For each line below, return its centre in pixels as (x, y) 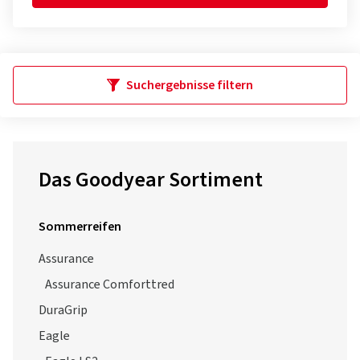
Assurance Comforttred (110, 284)
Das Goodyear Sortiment (151, 180)
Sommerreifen (80, 227)
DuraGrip (63, 310)
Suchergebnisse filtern (190, 85)
